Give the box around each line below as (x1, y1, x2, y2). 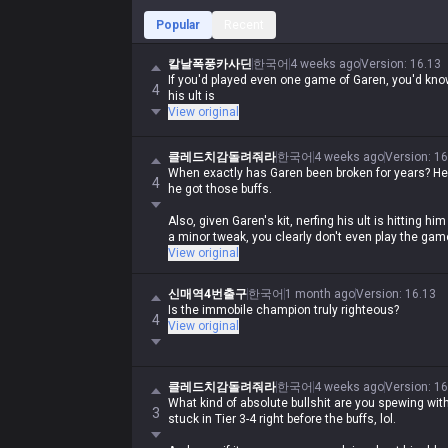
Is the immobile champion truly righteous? (168, 303, 399, 317)
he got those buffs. (168, 182, 272, 196)
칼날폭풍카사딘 (168, 57, 252, 71)
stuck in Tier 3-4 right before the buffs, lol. (168, 412, 396, 426)
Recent (224, 18, 264, 32)
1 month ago (285, 287, 355, 301)
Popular (156, 18, 200, 32)
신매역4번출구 (168, 287, 247, 301)
